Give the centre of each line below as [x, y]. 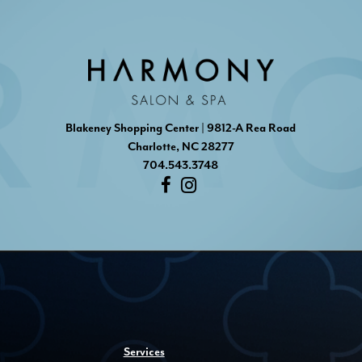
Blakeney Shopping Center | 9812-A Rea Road [181, 128]
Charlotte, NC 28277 [181, 146]
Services [144, 352]
